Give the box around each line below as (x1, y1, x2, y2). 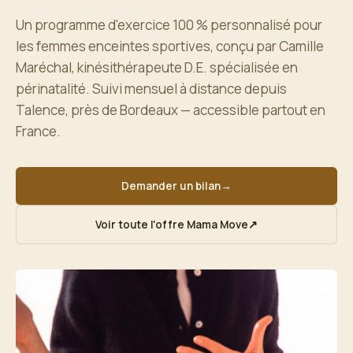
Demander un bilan (121, 179, 221, 193)
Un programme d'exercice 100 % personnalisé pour (16, 16, 322, 34)
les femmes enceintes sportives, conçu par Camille (16, 37, 324, 55)
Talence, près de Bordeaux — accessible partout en (16, 101, 325, 119)
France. (16, 122, 61, 140)
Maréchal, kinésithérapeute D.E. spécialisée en (16, 58, 298, 76)
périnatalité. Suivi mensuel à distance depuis (16, 80, 287, 98)
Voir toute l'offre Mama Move (95, 217, 249, 232)
